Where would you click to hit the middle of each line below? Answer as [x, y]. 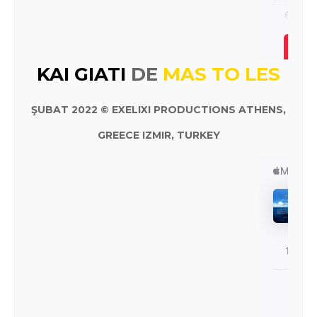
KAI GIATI [84, 74]
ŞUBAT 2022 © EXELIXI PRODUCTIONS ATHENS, [158, 110]
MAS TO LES [221, 74]
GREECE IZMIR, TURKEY [158, 135]
